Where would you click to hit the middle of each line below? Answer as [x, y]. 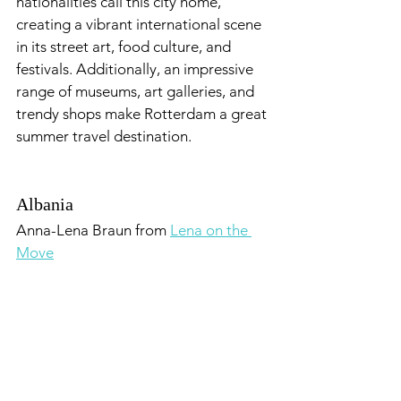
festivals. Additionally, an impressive [137, 69]
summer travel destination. [104, 136]
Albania [45, 204]
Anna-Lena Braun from [93, 230]
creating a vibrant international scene [141, 24]
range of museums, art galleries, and [137, 91]
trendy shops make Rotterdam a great [143, 114]
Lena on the [211, 230]
